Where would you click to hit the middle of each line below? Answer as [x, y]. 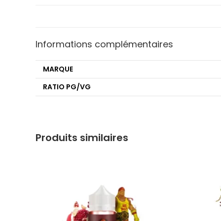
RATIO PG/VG [67, 87]
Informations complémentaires [104, 44]
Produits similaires [82, 138]
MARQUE [58, 69]
